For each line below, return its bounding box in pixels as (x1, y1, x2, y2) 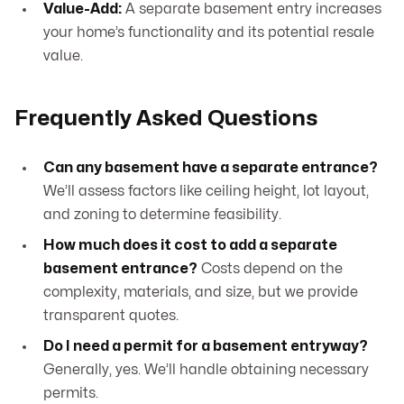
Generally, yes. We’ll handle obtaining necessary (43, 363, 369, 378)
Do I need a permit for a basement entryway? (43, 339, 368, 354)
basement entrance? (43, 262, 197, 277)
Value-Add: (43, 2, 122, 17)
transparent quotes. (43, 308, 179, 324)
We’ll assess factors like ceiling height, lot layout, (43, 184, 369, 199)
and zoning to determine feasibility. (43, 207, 281, 223)
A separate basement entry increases (122, 2, 381, 17)
